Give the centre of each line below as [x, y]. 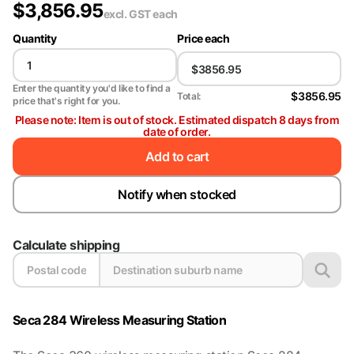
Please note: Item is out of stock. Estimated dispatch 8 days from [177, 120]
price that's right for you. [66, 101]
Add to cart [177, 156]
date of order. [177, 132]
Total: [189, 96]
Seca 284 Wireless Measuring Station [119, 320]
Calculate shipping [66, 245]
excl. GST [128, 14]
